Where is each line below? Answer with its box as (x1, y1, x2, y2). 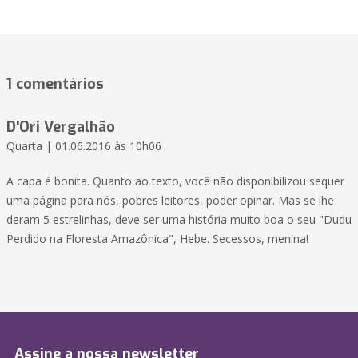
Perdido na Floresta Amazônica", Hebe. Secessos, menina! (6, 231, 308, 247)
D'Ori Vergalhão (6, 117, 115, 137)
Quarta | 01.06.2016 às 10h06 (6, 138, 161, 154)
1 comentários (6, 74, 104, 94)
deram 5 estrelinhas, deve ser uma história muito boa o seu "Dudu (6, 212, 352, 228)
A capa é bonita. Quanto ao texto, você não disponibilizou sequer (6, 173, 344, 189)
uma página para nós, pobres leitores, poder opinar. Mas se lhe (6, 193, 334, 209)
